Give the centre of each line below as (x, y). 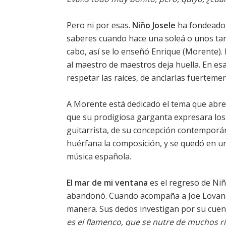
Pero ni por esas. (99, 25)
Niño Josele (154, 25)
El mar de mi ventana (107, 183)
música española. (99, 157)
